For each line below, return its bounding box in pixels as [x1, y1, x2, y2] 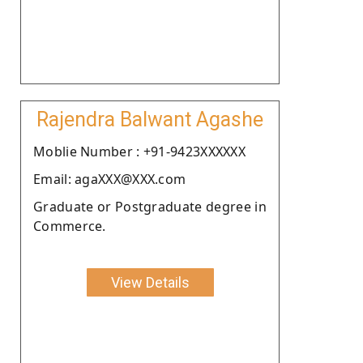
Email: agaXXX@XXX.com [33, 169, 186, 188]
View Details [110, 273, 190, 291]
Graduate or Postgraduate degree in [33, 197, 267, 216]
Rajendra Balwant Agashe [36, 107, 263, 131]
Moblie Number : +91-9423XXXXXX [33, 142, 246, 160]
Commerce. [33, 216, 106, 235]
